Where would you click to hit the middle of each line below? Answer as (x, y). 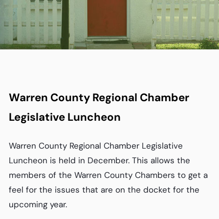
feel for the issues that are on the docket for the (104, 189)
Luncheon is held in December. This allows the (99, 160)
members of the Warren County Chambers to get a (108, 175)
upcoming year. (38, 204)
